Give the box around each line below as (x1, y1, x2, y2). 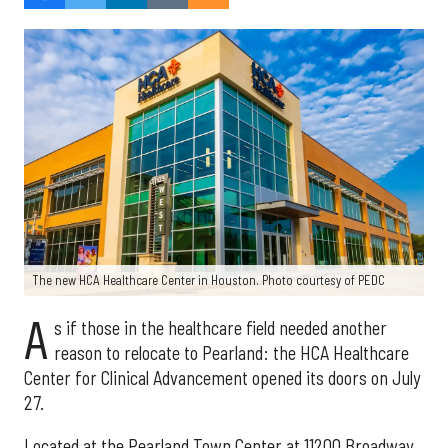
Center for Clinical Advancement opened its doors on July (24, 366, 421, 389)
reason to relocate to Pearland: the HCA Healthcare (53, 341, 409, 364)
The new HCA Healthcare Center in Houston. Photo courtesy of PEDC (32, 271, 385, 288)
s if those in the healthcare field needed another (53, 316, 387, 339)
